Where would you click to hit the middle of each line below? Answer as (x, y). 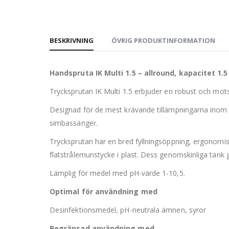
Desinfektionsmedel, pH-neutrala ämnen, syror (128, 210)
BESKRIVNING (72, 40)
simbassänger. (74, 123)
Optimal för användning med (104, 191)
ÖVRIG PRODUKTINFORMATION (163, 40)
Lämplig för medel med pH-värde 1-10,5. (117, 173)
